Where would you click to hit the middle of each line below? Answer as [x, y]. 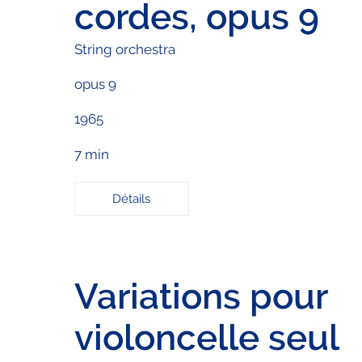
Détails [132, 198]
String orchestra [124, 49]
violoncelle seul [206, 338]
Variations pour [200, 297]
